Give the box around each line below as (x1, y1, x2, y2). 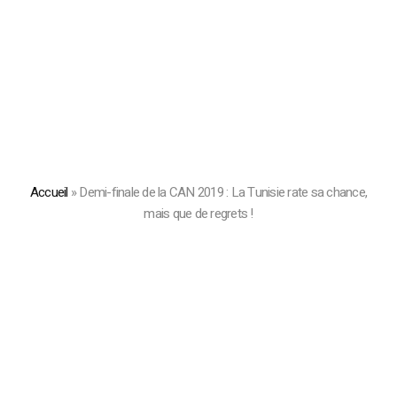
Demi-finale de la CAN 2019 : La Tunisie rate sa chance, (79, 182, 368, 202)
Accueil (29, 182, 68, 202)
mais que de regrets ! (144, 203, 253, 223)
